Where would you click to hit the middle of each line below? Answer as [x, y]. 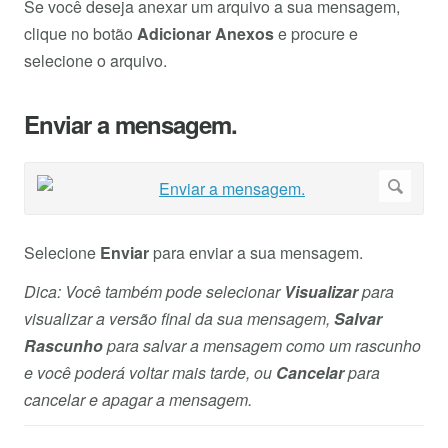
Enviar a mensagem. [130, 124]
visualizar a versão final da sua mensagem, [179, 319]
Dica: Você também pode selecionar [154, 292]
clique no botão [80, 34]
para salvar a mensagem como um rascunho [262, 346]
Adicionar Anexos [205, 34]
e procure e [316, 34]
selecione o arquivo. [95, 61]
